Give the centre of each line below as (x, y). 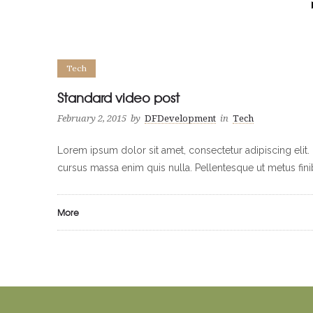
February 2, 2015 (92, 118)
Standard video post (118, 97)
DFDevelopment (180, 118)
